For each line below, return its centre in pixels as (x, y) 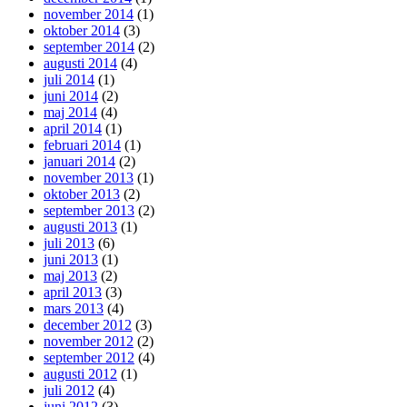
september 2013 (89, 210)
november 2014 (89, 14)
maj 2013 (70, 275)
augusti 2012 (80, 373)
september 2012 (89, 357)
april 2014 (73, 128)
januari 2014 (79, 161)
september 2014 (89, 46)
